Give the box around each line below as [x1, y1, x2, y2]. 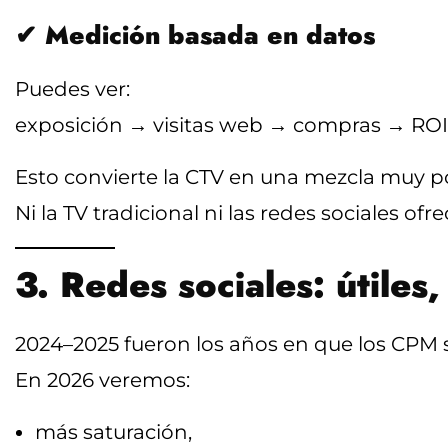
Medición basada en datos [45, 16, 375, 54]
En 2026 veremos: [15, 367, 190, 392]
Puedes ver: [15, 76, 130, 101]
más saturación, [35, 419, 192, 444]
